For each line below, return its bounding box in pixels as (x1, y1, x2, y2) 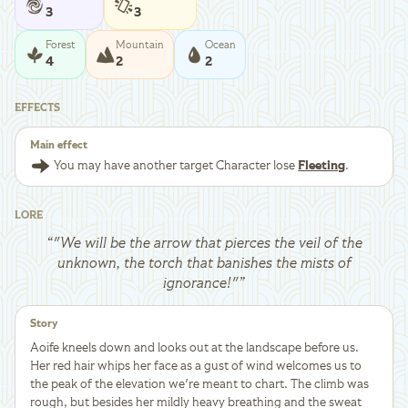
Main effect (30, 139, 87, 151)
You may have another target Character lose (51, 158, 299, 172)
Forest (45, 39, 76, 51)
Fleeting (298, 158, 346, 172)
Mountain (116, 39, 164, 51)
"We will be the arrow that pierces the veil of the (52, 236, 362, 251)
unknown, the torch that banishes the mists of (56, 256, 352, 271)
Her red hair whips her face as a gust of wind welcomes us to (30, 359, 362, 372)
